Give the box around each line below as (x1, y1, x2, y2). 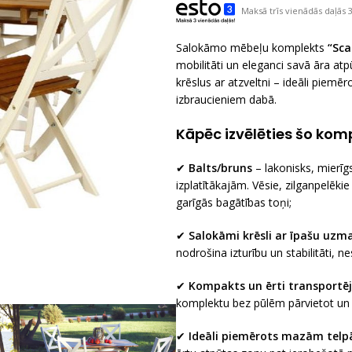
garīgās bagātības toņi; (176, 195, 291, 210)
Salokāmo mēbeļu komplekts (176, 40, 328, 55)
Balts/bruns (189, 160, 252, 175)
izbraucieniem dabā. (176, 92, 277, 107)
